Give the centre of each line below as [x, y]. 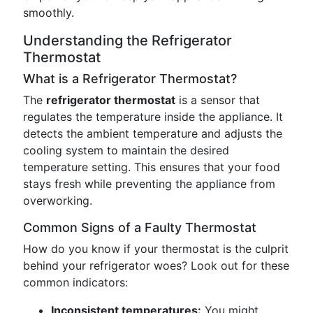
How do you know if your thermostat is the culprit [156, 249]
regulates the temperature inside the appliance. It [153, 117]
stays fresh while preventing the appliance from [149, 184]
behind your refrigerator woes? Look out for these [156, 265]
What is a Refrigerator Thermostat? [130, 79]
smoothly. [49, 13]
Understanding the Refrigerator [128, 41]
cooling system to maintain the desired [126, 150]
